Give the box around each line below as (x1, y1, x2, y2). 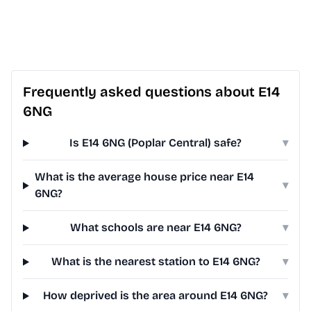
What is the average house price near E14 (34, 170, 254, 184)
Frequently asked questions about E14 (23, 83, 280, 101)
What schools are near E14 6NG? (69, 221, 242, 235)
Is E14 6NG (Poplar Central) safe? (69, 136, 242, 150)
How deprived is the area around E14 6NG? (43, 289, 269, 303)
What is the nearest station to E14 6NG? (51, 255, 260, 269)
